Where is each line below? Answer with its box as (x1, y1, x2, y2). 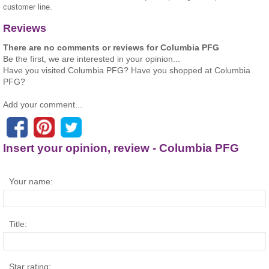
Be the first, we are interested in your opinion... (3, 53, 180, 64)
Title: (9, 219, 27, 229)
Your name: (9, 177, 53, 187)
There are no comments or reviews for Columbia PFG (3, 42, 219, 52)
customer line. (3, 2, 52, 12)
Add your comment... (3, 99, 82, 109)
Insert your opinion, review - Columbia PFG (3, 141, 239, 154)
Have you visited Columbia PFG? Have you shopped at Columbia (3, 65, 250, 75)
